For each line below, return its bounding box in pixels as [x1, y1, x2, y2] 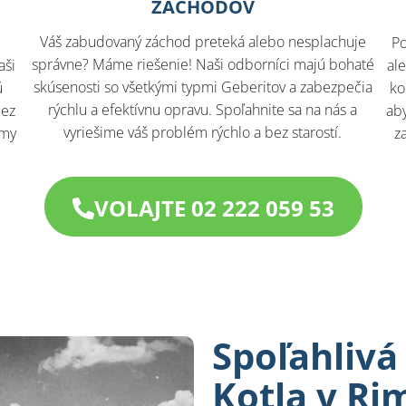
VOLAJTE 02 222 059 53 [93, 192, 334, 223]
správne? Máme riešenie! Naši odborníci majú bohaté [31, 54, 374, 75]
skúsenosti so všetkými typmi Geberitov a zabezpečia [33, 77, 372, 98]
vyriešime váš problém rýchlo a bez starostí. [63, 122, 343, 143]
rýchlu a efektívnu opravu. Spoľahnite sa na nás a [48, 100, 358, 121]
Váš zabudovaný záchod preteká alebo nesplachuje [39, 32, 366, 53]
